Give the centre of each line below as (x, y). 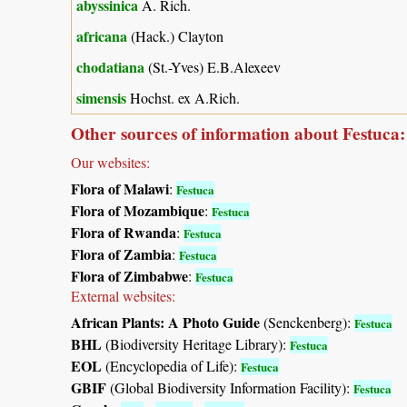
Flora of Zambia (121, 253)
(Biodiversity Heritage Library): (196, 343)
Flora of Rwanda (124, 232)
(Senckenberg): (307, 322)
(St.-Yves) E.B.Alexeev (213, 66)
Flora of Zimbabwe (129, 275)
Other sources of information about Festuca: (238, 133)
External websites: (123, 295)
